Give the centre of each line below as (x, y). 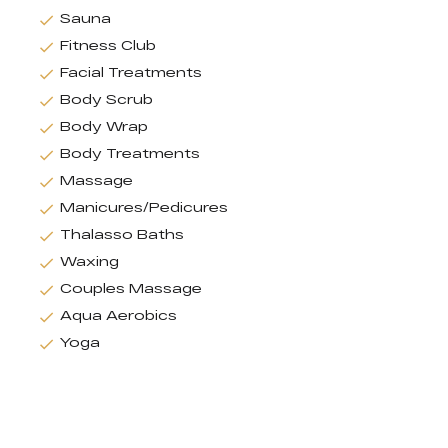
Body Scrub (106, 99)
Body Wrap (104, 126)
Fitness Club (108, 45)
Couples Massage (131, 288)
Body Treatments (130, 153)
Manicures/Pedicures (144, 207)
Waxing (89, 261)
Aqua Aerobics (118, 315)
